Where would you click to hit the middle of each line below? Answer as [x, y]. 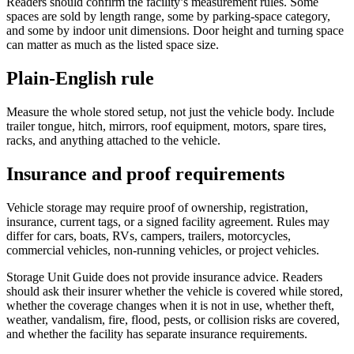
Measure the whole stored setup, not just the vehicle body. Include [170, 112]
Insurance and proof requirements [145, 173]
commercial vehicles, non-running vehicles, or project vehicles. [163, 250]
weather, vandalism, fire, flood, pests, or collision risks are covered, [173, 319]
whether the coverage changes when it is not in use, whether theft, [170, 305]
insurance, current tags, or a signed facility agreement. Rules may [168, 221]
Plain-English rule [80, 79]
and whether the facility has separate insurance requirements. [157, 333]
